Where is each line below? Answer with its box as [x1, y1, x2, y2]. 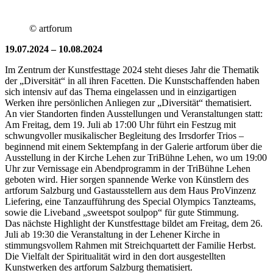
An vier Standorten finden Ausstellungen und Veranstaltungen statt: [5, 108, 263, 119]
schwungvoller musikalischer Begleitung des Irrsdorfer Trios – [5, 130, 244, 141]
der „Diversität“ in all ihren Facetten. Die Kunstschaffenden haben [5, 75, 260, 86]
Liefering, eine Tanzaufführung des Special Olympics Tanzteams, [5, 196, 256, 207]
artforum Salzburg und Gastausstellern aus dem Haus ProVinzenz [5, 185, 256, 196]
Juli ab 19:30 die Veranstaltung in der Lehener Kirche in [5, 229, 220, 239]
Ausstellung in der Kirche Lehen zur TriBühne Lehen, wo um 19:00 [5, 152, 267, 163]
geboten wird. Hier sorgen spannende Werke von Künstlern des [5, 174, 249, 185]
